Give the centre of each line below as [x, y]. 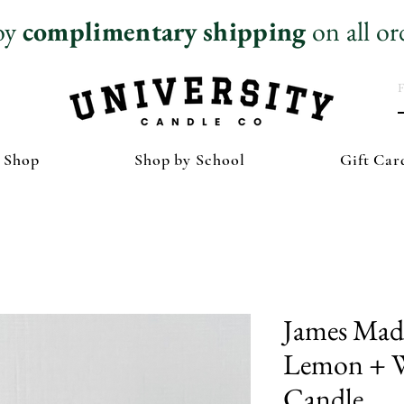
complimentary [110, 31]
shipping [255, 31]
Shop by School [189, 160]
